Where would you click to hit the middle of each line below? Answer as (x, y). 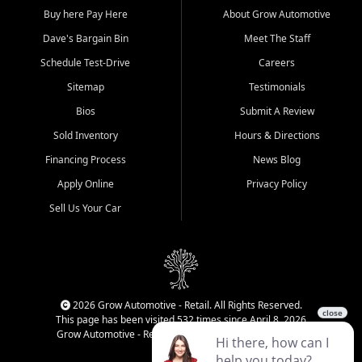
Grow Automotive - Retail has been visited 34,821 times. (181, 335)
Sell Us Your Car (85, 208)
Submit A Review (277, 112)
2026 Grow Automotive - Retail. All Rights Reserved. (186, 305)
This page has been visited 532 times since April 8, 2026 (181, 320)
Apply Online (85, 184)
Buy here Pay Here (85, 15)
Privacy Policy (277, 184)
